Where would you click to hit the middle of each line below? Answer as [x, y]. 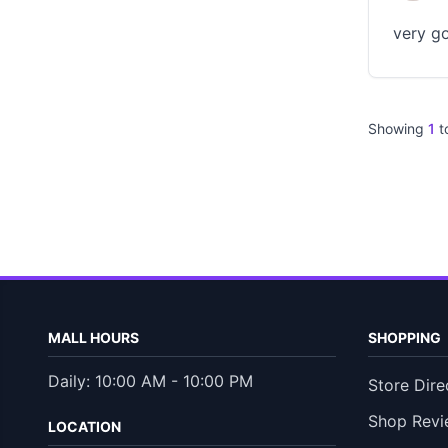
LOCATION [84, 426]
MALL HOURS [93, 337]
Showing [398, 128]
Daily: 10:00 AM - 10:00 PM [150, 381]
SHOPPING [404, 337]
